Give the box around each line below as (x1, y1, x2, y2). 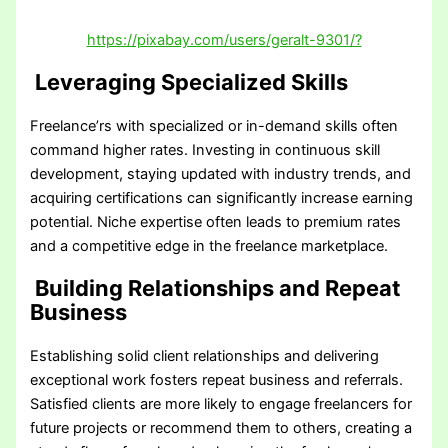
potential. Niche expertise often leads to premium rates (30, 212, 402, 231)
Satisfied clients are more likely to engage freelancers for (30, 395, 413, 414)
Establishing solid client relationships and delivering (30, 347, 380, 366)
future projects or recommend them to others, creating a (30, 419, 413, 438)
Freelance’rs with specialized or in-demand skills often (30, 116, 399, 135)
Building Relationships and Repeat (30, 275, 402, 302)
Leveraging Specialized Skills (30, 68, 349, 95)
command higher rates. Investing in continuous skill (30, 140, 381, 159)
